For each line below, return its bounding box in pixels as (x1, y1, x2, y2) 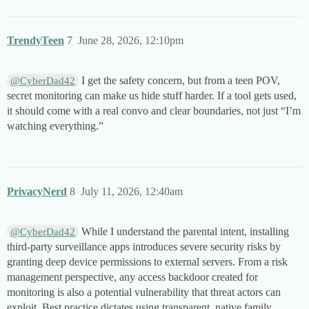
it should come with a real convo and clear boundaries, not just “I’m (7, 105, 301, 117)
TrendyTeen (7, 34, 64, 47)
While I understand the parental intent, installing (79, 226, 290, 238)
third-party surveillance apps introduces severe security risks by (7, 241, 281, 253)
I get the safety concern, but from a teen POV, (79, 74, 281, 87)
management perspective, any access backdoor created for (7, 271, 258, 283)
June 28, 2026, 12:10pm (78, 34, 183, 47)
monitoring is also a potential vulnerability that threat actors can (7, 286, 281, 299)
